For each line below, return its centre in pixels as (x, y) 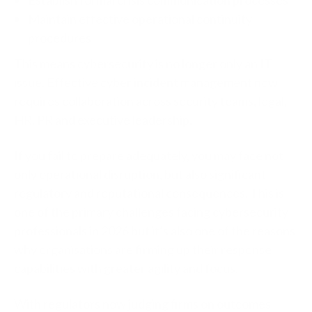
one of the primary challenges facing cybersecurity (151, 211)
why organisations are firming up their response (143, 249)
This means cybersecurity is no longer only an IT (143, 63)
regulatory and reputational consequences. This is (149, 193)
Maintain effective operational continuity (140, 18)
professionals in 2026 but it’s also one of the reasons (155, 230)
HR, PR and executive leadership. (103, 119)
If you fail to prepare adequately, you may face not (149, 155)
